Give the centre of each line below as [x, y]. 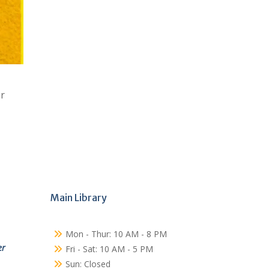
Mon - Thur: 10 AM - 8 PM [116, 234]
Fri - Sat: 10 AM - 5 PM [109, 249]
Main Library [78, 198]
